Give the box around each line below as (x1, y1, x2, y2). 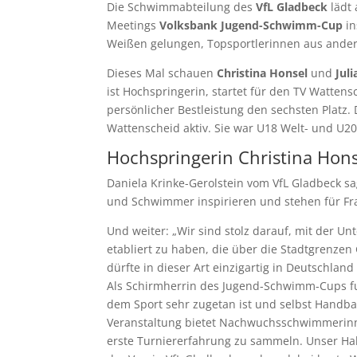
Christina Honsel (217, 65, 308, 81)
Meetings (107, 18, 160, 33)
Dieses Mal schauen (107, 65, 218, 81)
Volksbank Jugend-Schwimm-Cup (159, 18, 343, 33)
